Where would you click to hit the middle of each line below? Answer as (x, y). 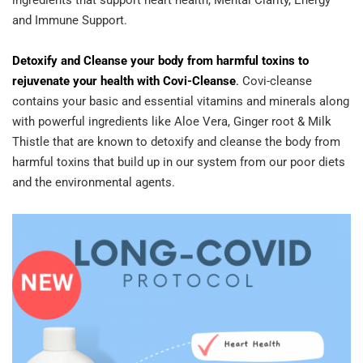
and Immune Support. (71, 21)
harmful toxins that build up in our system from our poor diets (179, 162)
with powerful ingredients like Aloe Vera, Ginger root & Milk (172, 122)
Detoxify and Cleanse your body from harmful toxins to (160, 61)
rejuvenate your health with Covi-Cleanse (124, 81)
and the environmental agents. (94, 183)
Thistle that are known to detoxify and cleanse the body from (176, 142)
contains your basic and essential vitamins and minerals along (181, 102)
